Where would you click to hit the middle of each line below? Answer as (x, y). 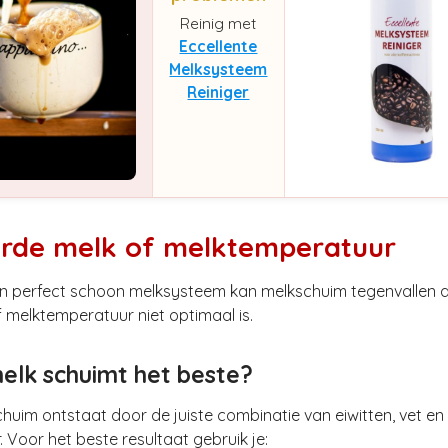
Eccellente (218, 45)
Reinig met (218, 22)
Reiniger (218, 91)
